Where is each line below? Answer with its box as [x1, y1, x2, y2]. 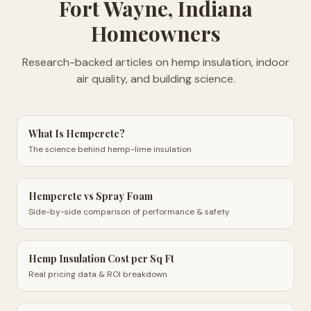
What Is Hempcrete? [28, 127, 125, 140]
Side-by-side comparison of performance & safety [28, 206, 230, 217]
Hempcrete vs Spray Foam [28, 190, 153, 203]
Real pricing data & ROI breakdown [28, 269, 167, 280]
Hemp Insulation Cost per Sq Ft [28, 252, 174, 265]
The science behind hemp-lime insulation [28, 144, 192, 155]
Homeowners [90, 19, 221, 47]
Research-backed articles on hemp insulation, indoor [22, 55, 289, 69]
